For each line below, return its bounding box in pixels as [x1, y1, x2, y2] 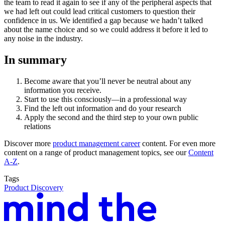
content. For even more [140, 139, 215, 148]
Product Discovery [4, 183, 63, 192]
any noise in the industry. [4, 34, 83, 43]
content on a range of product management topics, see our [4, 148, 188, 157]
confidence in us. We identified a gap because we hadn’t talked [4, 16, 203, 25]
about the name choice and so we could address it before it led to [4, 25, 208, 34]
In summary [4, 53, 67, 66]
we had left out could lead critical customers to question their [4, 7, 195, 16]
